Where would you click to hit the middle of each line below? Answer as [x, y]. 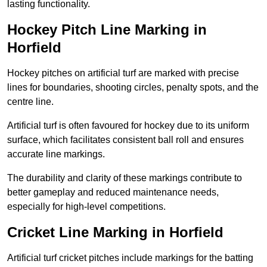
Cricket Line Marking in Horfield [115, 232]
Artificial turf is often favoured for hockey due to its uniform [128, 126]
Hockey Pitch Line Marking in [107, 30]
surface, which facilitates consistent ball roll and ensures [125, 140]
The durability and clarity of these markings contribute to [125, 178]
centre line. [30, 102]
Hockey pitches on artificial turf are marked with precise [123, 73]
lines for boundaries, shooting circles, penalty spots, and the [133, 88]
